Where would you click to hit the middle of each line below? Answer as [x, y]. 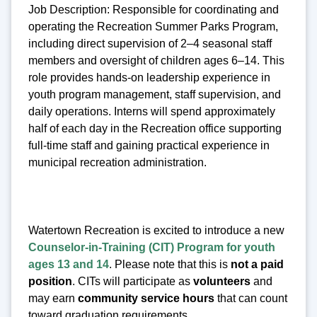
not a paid [257, 265]
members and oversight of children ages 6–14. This [156, 61]
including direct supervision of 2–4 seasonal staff [150, 44]
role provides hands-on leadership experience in [149, 78]
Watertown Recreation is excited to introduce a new [156, 231]
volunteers [220, 282]
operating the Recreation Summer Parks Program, [153, 27]
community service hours [146, 299]
